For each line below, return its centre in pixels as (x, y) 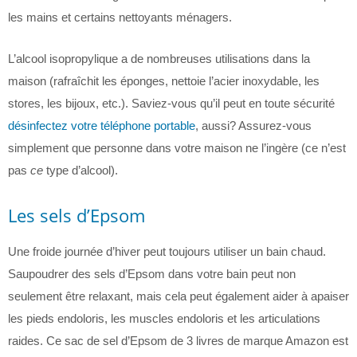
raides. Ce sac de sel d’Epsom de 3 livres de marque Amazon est (178, 341)
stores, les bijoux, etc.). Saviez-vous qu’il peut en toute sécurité (171, 103)
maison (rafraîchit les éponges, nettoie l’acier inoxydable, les (164, 81)
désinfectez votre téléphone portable (102, 126)
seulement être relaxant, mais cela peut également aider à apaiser (178, 296)
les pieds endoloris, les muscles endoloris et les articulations (164, 318)
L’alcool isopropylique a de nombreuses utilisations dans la (159, 59)
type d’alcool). (80, 170)
